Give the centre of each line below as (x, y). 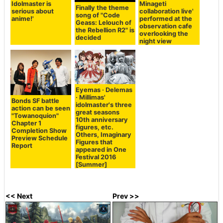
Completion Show (39, 131)
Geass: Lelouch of (103, 23)
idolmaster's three (104, 105)
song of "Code (98, 15)
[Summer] (91, 164)
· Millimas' (90, 97)
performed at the (166, 19)
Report (22, 146)
